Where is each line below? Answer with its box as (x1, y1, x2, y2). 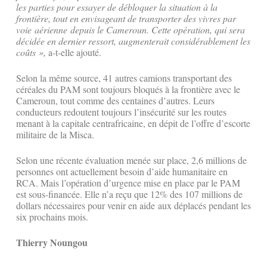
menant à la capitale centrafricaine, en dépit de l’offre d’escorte (16, 117, 250, 130)
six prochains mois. (16, 210, 88, 223)
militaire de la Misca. (16, 128, 94, 141)
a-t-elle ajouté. (46, 46, 101, 59)
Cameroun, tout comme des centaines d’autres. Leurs (16, 94, 215, 107)
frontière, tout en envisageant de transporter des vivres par (16, 12, 236, 25)
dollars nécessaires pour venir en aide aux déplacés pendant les (16, 199, 251, 212)
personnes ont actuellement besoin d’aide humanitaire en (16, 165, 228, 178)
